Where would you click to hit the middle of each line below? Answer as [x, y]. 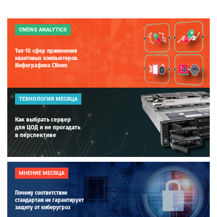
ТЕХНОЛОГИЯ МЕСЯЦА [48, 99]
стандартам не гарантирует [49, 200]
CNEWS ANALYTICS [43, 30]
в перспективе [36, 135]
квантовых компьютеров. [47, 58]
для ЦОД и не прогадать [48, 127]
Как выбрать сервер [43, 119]
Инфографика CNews [41, 65]
